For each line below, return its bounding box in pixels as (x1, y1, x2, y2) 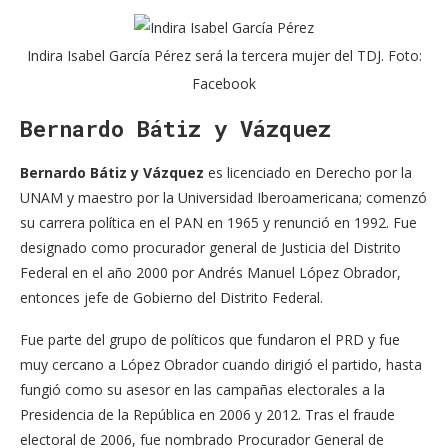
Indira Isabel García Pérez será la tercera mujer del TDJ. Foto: (26, 46, 422, 66)
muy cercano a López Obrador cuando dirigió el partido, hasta (20, 355, 422, 375)
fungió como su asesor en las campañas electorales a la (20, 380, 385, 400)
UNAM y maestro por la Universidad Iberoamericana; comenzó (20, 188, 427, 208)
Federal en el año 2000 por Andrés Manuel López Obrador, (20, 263, 401, 283)
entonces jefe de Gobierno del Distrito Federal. (20, 288, 323, 308)
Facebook (192, 74, 256, 94)
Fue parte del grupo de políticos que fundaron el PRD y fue (20, 330, 400, 350)
